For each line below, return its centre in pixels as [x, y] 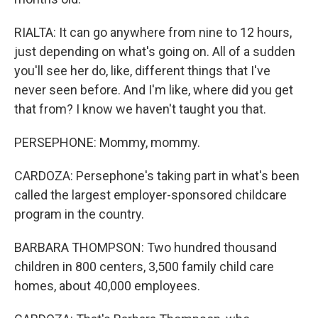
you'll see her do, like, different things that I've [142, 71]
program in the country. [79, 214]
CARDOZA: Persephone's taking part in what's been [157, 176]
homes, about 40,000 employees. [107, 286]
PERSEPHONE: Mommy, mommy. [107, 142]
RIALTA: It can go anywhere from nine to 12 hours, [153, 32]
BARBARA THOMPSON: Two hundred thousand [146, 247]
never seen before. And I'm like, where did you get [154, 90]
